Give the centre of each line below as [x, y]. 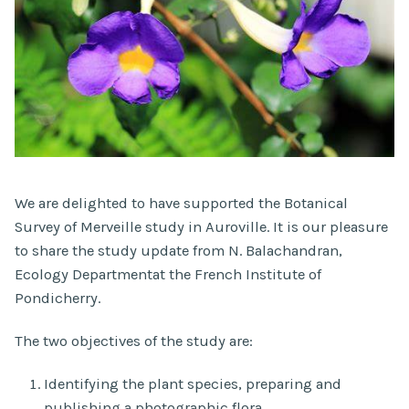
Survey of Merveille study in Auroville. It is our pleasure [201, 226]
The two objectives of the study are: [134, 341]
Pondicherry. [58, 298]
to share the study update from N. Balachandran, [178, 250]
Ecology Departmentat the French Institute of [168, 274]
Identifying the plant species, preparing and [193, 384]
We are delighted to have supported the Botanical [181, 203]
